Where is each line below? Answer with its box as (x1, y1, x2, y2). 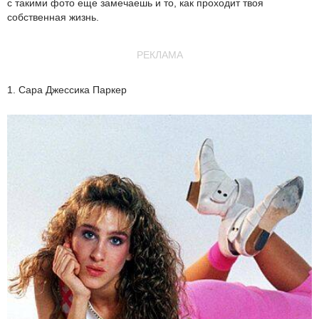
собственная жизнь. (7, 11, 99, 23)
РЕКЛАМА (136, 49, 183, 61)
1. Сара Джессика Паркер (7, 84, 127, 95)
